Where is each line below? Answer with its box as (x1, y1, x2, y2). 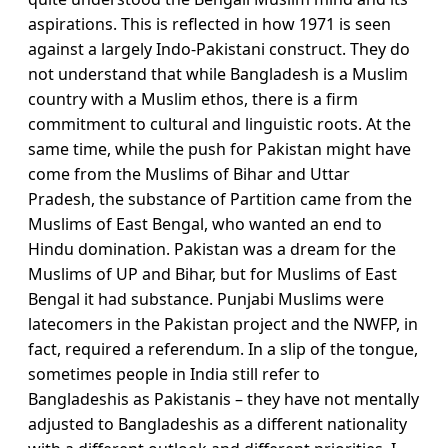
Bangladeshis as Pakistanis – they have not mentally (28, 388, 419, 411)
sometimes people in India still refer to (28, 363, 320, 386)
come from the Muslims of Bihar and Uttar (28, 163, 350, 186)
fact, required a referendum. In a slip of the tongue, (28, 338, 418, 361)
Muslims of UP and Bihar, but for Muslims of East (28, 263, 397, 286)
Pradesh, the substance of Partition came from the (28, 188, 412, 211)
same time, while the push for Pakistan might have (28, 138, 411, 161)
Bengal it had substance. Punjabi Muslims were (28, 288, 384, 311)
